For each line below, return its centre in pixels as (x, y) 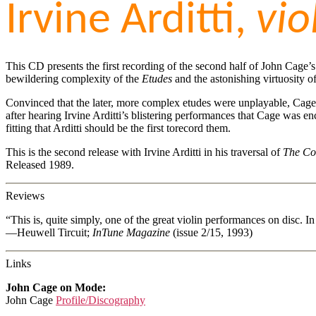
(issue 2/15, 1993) (211, 232)
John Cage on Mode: (56, 287)
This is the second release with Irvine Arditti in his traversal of (144, 152)
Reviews (25, 195)
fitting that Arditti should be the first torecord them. (118, 128)
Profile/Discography (101, 300)
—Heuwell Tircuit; (49, 232)
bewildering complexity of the (74, 78)
